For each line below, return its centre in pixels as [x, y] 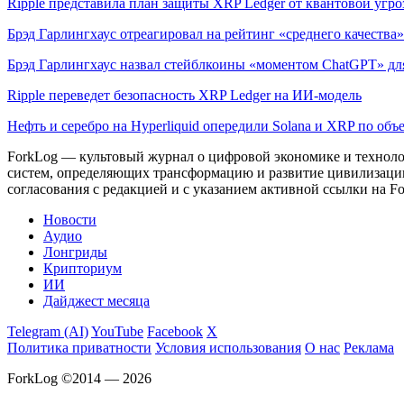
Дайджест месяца [96, 300]
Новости [70, 219]
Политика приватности [79, 347]
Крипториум [83, 268]
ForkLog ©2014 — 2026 [79, 378]
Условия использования [228, 347]
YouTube [117, 331]
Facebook [175, 331]
